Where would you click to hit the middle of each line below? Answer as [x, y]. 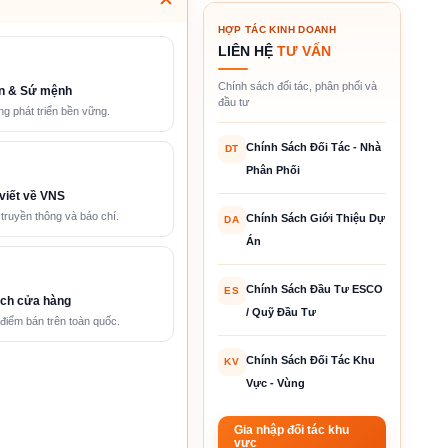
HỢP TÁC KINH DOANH [276, 29]
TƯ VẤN [303, 50]
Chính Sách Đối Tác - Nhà [313, 146]
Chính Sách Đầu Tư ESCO [314, 288]
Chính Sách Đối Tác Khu [310, 359]
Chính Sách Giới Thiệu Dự [315, 217]
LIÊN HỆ [247, 50]
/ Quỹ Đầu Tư [280, 311]
